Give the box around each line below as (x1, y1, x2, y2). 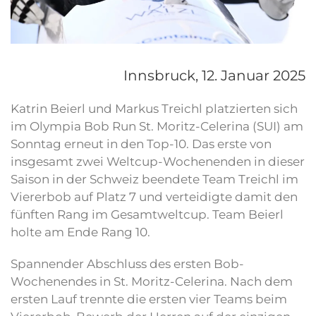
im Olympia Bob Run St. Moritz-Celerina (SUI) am (11, 119, 303, 134)
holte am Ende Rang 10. (11, 225, 150, 240)
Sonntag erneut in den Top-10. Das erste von (11, 137, 272, 152)
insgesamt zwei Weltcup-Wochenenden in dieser (11, 154, 305, 169)
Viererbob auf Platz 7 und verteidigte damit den (11, 190, 298, 205)
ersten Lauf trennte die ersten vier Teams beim (11, 292, 287, 307)
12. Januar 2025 (201, 67, 305, 85)
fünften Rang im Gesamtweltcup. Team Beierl (11, 207, 284, 222)
